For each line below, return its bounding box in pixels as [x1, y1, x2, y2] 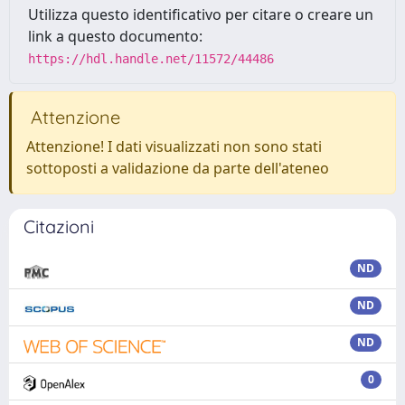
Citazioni [24, 215, 94, 238]
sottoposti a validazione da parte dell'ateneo [26, 158, 329, 178]
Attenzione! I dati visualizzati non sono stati [26, 137, 322, 156]
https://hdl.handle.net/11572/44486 [28, 52, 274, 66]
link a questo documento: [28, 26, 202, 46]
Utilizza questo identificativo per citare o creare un [28, 5, 373, 24]
